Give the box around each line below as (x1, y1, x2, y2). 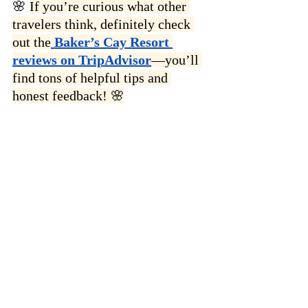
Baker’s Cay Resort (51, 34, 173, 49)
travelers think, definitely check (12, 16, 194, 32)
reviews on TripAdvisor (12, 52, 151, 67)
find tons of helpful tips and (12, 69, 171, 85)
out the (12, 34, 51, 49)
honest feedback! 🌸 (12, 87, 124, 103)
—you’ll (151, 52, 202, 67)
